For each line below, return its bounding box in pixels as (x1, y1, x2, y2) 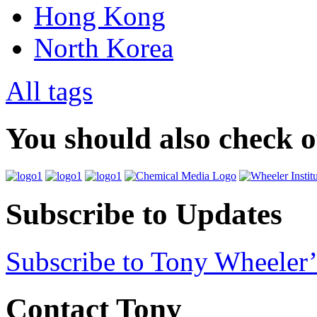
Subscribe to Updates (6, 197, 282, 231)
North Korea (34, 33, 173, 64)
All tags (6, 76, 93, 107)
